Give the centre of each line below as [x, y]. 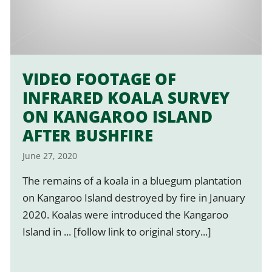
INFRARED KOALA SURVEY [126, 97]
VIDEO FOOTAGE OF [99, 79]
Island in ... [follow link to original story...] [117, 231]
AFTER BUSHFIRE [87, 135]
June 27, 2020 [49, 155]
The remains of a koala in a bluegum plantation [132, 180]
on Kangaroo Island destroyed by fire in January [134, 197]
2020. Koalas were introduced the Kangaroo [125, 214]
